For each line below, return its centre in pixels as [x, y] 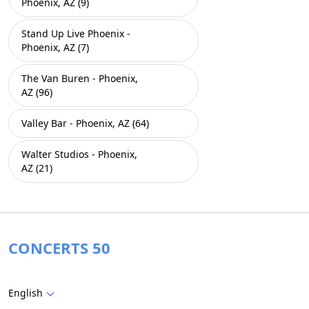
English [26, 293]
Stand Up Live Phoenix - [76, 33]
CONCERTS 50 [59, 248]
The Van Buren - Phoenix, [80, 78]
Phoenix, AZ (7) [55, 47]
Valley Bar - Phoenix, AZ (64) [85, 123]
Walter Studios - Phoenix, [79, 154]
